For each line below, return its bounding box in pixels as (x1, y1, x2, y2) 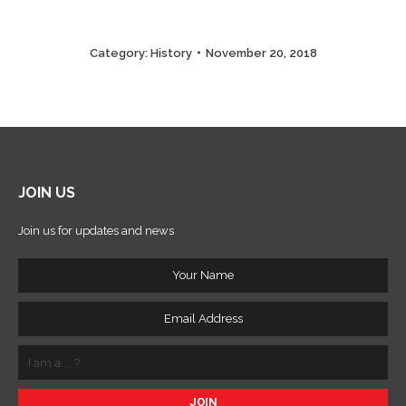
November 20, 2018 (205, 45, 317, 60)
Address (17, 314, 62, 329)
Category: (89, 45, 150, 60)
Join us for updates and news (18, 223, 174, 237)
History (150, 45, 192, 60)
